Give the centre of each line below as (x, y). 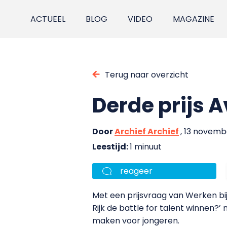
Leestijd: (111, 146)
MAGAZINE (194, 19)
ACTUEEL (48, 19)
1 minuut (146, 146)
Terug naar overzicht (147, 74)
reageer (136, 171)
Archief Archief (147, 131)
